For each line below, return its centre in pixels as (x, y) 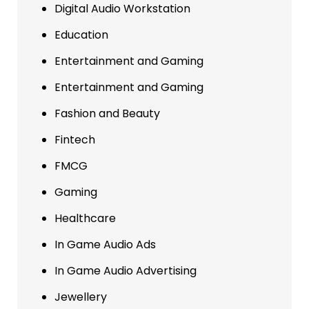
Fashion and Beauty (107, 113)
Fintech (75, 139)
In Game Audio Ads (105, 244)
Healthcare (85, 218)
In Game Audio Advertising (126, 270)
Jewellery (81, 297)
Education (81, 34)
